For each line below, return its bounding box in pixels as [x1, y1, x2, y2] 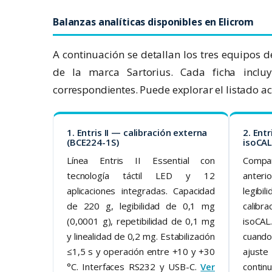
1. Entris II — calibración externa [67, 126, 208, 139]
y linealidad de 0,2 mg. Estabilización [67, 230, 215, 243]
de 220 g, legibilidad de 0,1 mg [67, 200, 215, 212]
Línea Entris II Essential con [67, 154, 215, 167]
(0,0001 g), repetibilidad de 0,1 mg [67, 215, 215, 228]
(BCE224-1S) [67, 136, 119, 149]
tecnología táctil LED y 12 [67, 169, 215, 182]
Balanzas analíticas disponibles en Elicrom [53, 15, 254, 29]
